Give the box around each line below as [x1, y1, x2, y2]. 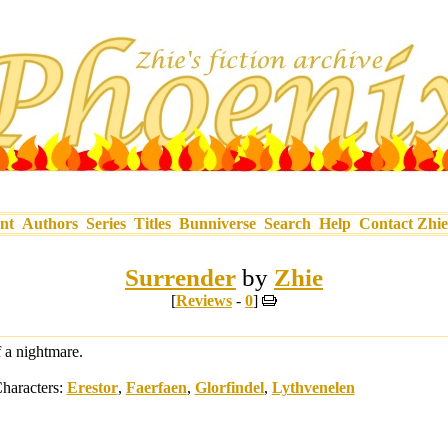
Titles [134, 215, 171, 232]
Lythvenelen [271, 379, 355, 396]
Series [86, 215, 126, 232]
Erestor [66, 379, 118, 396]
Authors [22, 215, 78, 232]
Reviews [176, 292, 232, 309]
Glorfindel [194, 379, 264, 396]
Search [264, 215, 311, 232]
